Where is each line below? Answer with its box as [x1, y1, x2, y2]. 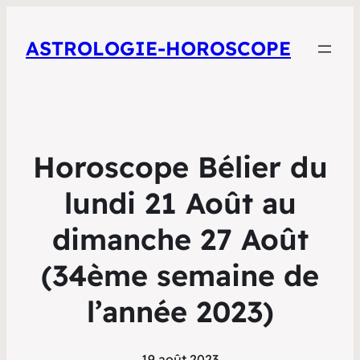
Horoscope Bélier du [32, 149, 328, 186]
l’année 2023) [86, 293, 274, 330]
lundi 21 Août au [63, 185, 297, 222]
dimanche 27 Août [51, 221, 309, 258]
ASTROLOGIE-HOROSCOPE [26, 36, 291, 61]
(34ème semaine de [41, 257, 319, 294]
